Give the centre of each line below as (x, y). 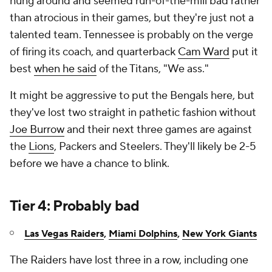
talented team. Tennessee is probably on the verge (131, 35)
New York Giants (219, 234)
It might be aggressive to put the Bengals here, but (132, 96)
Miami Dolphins (143, 234)
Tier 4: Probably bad (75, 206)
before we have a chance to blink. (90, 164)
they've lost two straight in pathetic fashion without (133, 113)
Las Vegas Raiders (64, 234)
